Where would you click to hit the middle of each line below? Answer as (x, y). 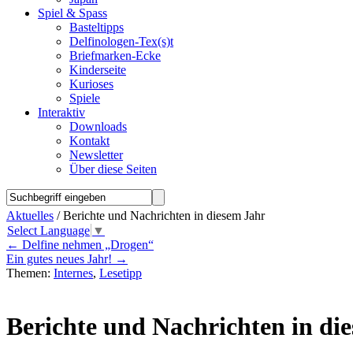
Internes (73, 273)
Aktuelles (30, 216)
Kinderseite (98, 70)
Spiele (85, 98)
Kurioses (91, 84)
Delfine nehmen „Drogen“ (86, 245)
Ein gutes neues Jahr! (61, 259)
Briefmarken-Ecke (115, 56)
